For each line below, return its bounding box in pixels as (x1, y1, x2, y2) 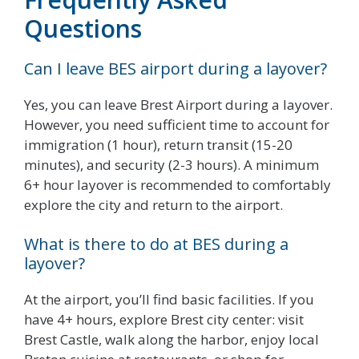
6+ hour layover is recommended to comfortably (24, 175, 331, 194)
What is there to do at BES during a (24, 233, 288, 256)
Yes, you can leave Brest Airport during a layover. (24, 95, 333, 114)
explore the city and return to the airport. (24, 195, 283, 214)
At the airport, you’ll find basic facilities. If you (24, 290, 314, 309)
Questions (24, 11, 142, 45)
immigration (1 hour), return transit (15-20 (24, 135, 292, 154)
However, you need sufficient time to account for (24, 115, 329, 134)
